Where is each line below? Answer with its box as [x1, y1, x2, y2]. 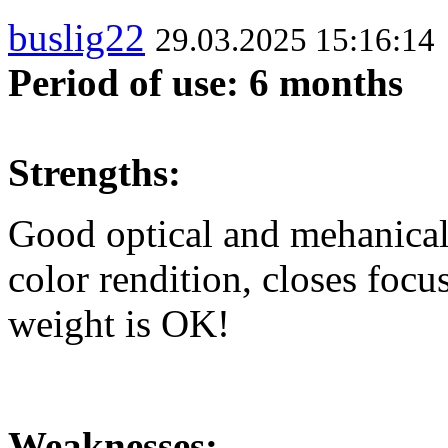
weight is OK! [8, 301, 230, 345]
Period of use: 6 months [8, 60, 403, 104]
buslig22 [8, 15, 145, 59]
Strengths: [8, 150, 181, 194]
